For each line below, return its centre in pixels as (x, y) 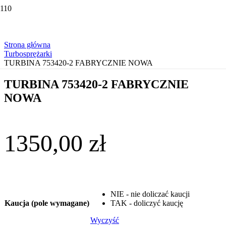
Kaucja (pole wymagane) (47, 203)
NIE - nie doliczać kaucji (150, 194)
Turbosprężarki (28, 54)
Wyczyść (105, 220)
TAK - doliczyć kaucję (147, 203)
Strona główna (27, 45)
